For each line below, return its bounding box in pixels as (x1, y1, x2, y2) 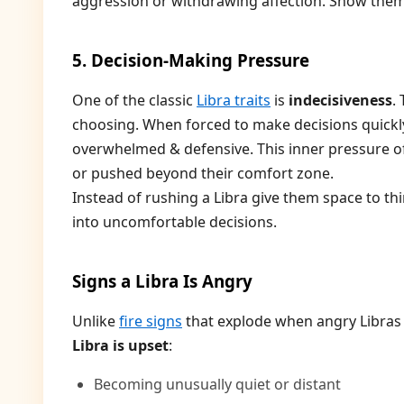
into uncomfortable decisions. (72, 212, 277, 232)
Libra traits (197, 90, 271, 110)
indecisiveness (289, 90, 392, 110)
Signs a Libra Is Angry (72, 270, 252, 292)
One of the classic (72, 90, 197, 110)
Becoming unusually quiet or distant (94, 374, 341, 394)
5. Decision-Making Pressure (72, 49, 309, 71)
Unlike (72, 311, 119, 331)
